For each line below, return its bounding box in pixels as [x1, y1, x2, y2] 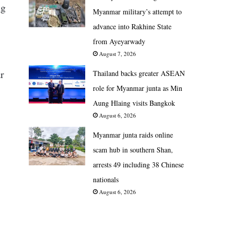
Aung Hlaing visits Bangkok [93, 98, 175, 108]
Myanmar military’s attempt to [93, 6, 182, 16]
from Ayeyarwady [93, 36, 145, 46]
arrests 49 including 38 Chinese [93, 159, 184, 169]
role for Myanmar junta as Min [93, 83, 182, 93]
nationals [93, 174, 119, 184]
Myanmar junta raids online [93, 129, 173, 140]
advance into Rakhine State [93, 21, 171, 31]
